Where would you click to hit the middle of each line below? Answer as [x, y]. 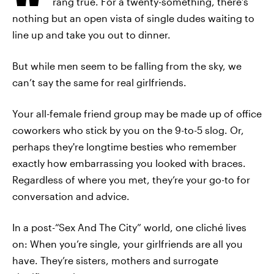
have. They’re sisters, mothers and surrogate [115, 260]
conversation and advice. [71, 196]
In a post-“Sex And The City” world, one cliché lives [129, 227]
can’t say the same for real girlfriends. [99, 82]
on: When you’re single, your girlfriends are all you [128, 244]
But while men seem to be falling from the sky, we [127, 66]
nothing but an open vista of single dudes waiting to [133, 18]
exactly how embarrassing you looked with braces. [129, 163]
